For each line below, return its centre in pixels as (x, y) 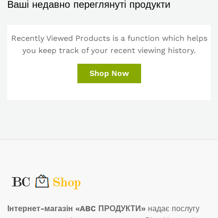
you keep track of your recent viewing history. (109, 50)
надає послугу (173, 208)
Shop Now (109, 73)
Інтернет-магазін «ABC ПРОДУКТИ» (76, 208)
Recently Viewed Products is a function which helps (109, 38)
